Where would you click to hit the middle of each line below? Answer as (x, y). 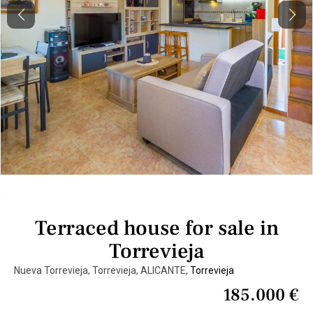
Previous (39, 21)
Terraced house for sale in (156, 228)
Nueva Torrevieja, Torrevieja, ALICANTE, (102, 270)
